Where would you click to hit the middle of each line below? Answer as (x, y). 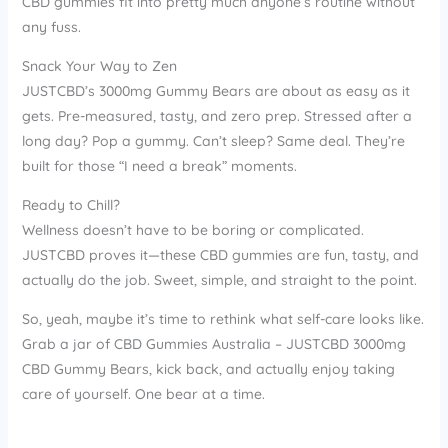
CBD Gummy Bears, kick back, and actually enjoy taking (208, 368)
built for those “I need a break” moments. (159, 165)
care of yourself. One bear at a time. (143, 393)
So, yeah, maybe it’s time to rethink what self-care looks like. (222, 318)
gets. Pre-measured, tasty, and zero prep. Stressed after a (216, 115)
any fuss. (51, 26)
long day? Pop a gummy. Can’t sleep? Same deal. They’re (213, 140)
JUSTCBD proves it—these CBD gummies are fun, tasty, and (220, 254)
